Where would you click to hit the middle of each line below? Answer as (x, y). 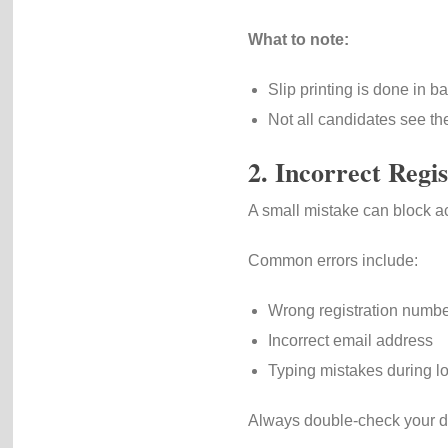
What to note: (298, 39)
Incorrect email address (350, 340)
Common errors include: (332, 260)
